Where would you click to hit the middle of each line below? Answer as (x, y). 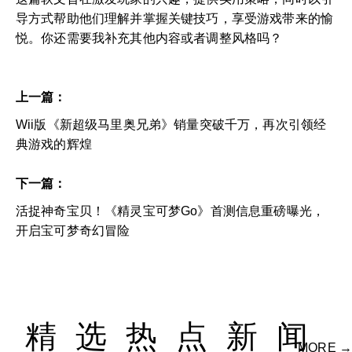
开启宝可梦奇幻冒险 (73, 230)
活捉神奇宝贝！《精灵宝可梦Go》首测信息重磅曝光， (170, 211)
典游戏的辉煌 (54, 144)
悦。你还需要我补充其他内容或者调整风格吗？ (149, 38)
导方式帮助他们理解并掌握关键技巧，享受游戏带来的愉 (175, 18)
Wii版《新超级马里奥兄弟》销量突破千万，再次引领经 (171, 124)
